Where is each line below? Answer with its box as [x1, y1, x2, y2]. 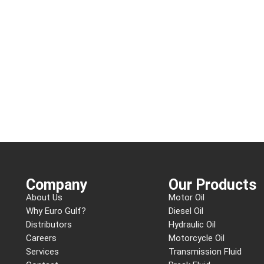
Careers [26, 233, 57, 244]
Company [26, 176, 88, 194]
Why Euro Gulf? [26, 206, 87, 217]
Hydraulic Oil [169, 219, 216, 230]
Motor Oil [169, 192, 205, 203]
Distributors [26, 219, 72, 230]
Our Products [169, 176, 257, 194]
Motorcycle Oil [169, 233, 225, 244]
